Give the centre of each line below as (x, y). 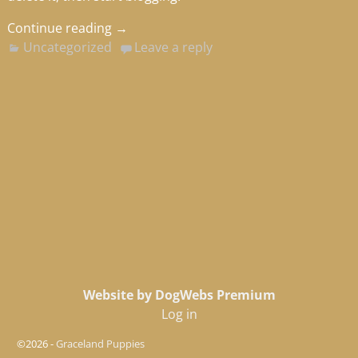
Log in (179, 314)
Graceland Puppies (100, 343)
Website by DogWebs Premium (179, 294)
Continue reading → (67, 28)
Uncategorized (68, 48)
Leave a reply (173, 48)
